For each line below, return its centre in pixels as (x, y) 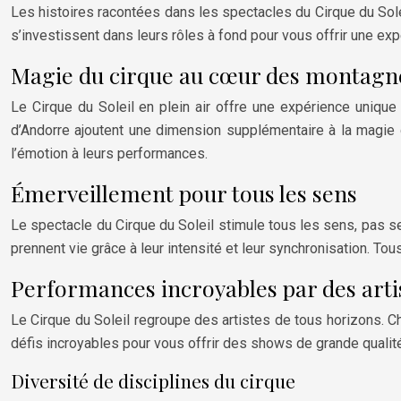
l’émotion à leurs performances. (109, 154)
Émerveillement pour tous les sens (184, 193)
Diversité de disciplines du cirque (153, 381)
